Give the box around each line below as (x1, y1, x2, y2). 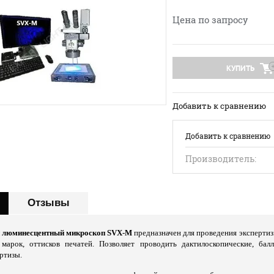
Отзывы (28, 196, 70, 209)
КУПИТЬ (226, 62, 254, 73)
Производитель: (185, 152, 256, 165)
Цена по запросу (172, 13, 248, 26)
